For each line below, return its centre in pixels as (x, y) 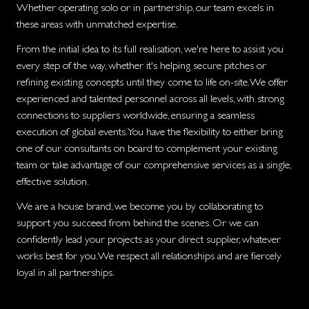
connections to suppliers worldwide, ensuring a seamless (136, 114)
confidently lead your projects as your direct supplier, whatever (149, 239)
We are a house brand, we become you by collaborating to (140, 206)
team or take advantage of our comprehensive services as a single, (153, 164)
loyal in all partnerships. (66, 272)
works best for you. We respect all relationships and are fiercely (149, 255)
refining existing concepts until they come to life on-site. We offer (152, 81)
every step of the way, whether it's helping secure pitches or (141, 65)
